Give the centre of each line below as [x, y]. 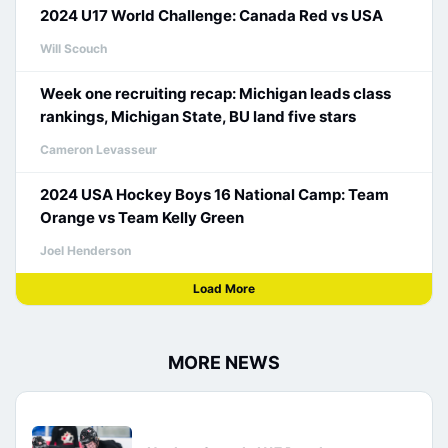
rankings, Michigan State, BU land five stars [198, 116]
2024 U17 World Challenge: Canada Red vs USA [211, 15]
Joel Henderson [85, 250]
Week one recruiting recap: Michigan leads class [215, 93]
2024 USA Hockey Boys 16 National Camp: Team [214, 194]
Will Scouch [73, 48]
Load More [224, 288]
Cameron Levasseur [98, 149]
